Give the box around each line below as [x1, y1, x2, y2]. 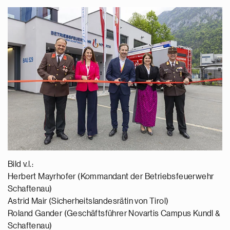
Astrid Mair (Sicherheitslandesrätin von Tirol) [8, 197, 169, 205]
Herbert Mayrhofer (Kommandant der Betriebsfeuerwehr [8, 172, 214, 181]
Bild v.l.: [8, 160, 35, 168]
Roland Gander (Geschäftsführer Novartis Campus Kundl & [8, 209, 220, 218]
